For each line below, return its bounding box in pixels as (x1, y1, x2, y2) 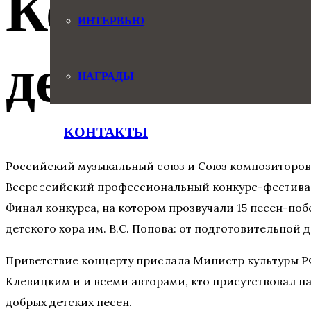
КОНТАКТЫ (64, 124, 148, 140)
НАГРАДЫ (78, 70, 134, 82)
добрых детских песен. (6, 294, 132, 309)
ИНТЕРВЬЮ (78, 15, 144, 26)
